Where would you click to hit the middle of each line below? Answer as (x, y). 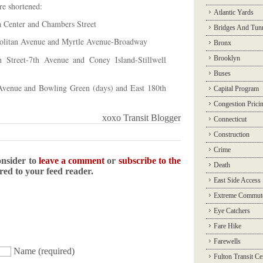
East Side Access (237, 180)
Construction (232, 134)
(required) (55, 251)
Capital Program (236, 89)
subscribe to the (150, 161)
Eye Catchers (232, 211)
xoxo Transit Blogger (141, 118)
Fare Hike (227, 226)
